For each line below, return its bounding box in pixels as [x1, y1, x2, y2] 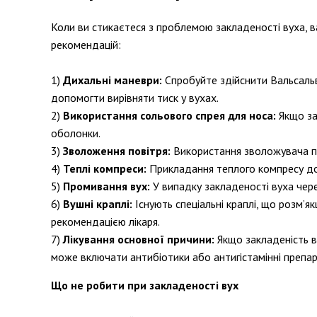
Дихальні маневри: [63, 73, 162, 87]
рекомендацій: [51, 38, 121, 52]
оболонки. [51, 126, 100, 140]
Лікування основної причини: [63, 232, 214, 246]
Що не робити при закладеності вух [51, 278, 238, 292]
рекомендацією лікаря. [51, 214, 160, 229]
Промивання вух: [63, 179, 150, 193]
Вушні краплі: [63, 197, 132, 211]
